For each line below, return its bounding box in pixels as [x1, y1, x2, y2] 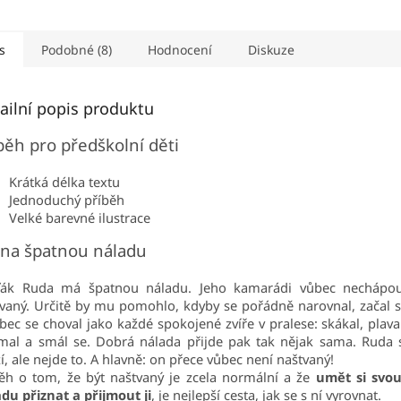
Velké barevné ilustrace [9, 209, 150, 227]
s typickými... [152, 4, 230, 22]
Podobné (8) [41, 41, 112, 59]
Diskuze [248, 41, 294, 59]
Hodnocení [148, 41, 212, 59]
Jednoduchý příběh [9, 191, 124, 209]
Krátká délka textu [9, 173, 120, 192]
